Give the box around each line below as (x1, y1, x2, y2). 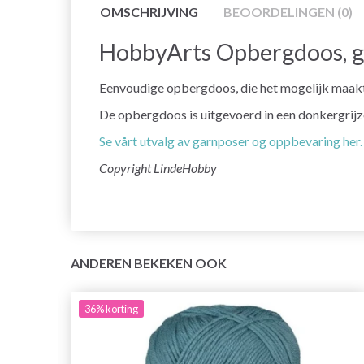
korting (106, 302, 138, 316)
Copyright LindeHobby (99, 160, 217, 176)
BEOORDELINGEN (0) (223, 4, 353, 20)
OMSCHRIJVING (100, 4, 198, 20)
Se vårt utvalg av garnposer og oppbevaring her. (99, 133, 362, 149)
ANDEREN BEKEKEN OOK (71, 255, 227, 271)
